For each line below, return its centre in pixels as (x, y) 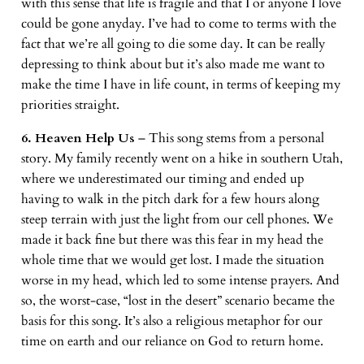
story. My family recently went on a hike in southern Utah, (182, 159)
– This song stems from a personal (231, 139)
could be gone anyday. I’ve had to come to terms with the (178, 24)
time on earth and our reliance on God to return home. (172, 342)
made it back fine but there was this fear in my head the (172, 240)
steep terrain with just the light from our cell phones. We (177, 220)
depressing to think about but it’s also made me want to (173, 65)
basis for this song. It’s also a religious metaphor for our (171, 321)
